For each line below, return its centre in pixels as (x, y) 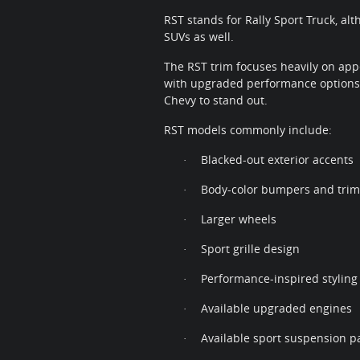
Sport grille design (250, 249)
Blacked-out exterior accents (277, 160)
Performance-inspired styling (279, 279)
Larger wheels (239, 219)
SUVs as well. (199, 37)
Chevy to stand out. (216, 100)
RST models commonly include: (248, 130)
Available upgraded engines (276, 309)
